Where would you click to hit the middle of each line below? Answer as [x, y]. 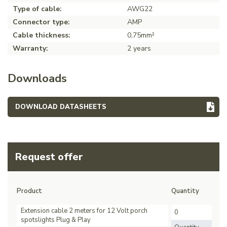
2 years [139, 49]
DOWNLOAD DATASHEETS [61, 107]
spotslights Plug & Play [56, 220]
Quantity [185, 191]
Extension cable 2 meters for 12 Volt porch [84, 211]
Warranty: [30, 49]
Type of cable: [37, 9]
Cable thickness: [42, 35]
